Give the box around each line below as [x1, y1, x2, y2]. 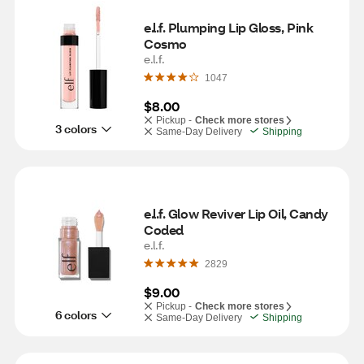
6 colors [55, 306, 97, 323]
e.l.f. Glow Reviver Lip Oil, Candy [144, 205, 329, 222]
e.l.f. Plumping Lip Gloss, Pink [144, 19, 314, 36]
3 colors [55, 120, 97, 136]
